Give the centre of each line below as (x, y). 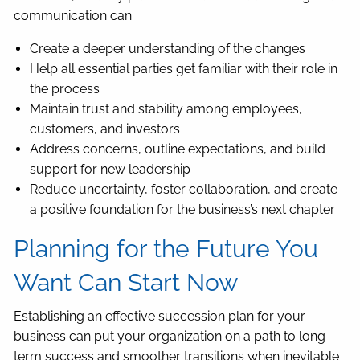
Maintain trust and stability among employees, (166, 109)
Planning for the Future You (166, 249)
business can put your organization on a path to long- (173, 337)
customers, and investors (105, 129)
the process (65, 89)
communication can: (74, 16)
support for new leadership (110, 170)
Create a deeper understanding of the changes (168, 49)
